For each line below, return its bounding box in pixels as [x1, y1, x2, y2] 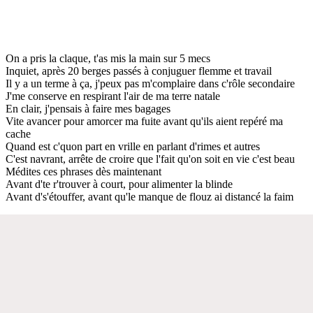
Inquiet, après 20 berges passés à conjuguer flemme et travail [6, 64, 272, 77]
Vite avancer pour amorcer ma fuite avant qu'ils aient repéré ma [6, 115, 283, 127]
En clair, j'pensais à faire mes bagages [6, 102, 170, 115]
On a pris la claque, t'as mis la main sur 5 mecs [6, 52, 210, 64]
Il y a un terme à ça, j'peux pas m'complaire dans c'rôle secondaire [6, 77, 295, 89]
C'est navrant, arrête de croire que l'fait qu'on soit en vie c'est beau [6, 152, 295, 165]
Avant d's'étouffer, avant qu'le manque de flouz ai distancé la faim [6, 190, 293, 203]
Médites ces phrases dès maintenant [6, 165, 161, 177]
